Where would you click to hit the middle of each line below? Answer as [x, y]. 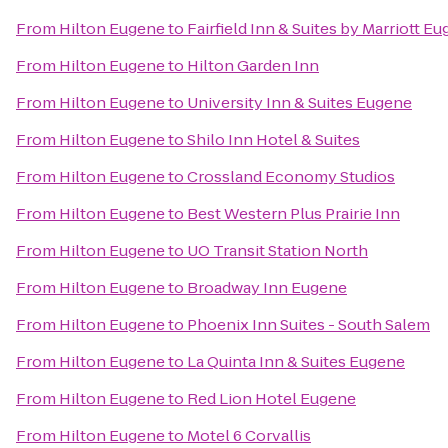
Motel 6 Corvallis [249, 435]
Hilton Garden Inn [253, 65]
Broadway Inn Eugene [267, 287]
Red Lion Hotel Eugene [271, 398]
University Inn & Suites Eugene [299, 102]
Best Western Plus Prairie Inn [293, 213]
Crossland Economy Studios [291, 176]
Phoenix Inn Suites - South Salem [308, 324]
